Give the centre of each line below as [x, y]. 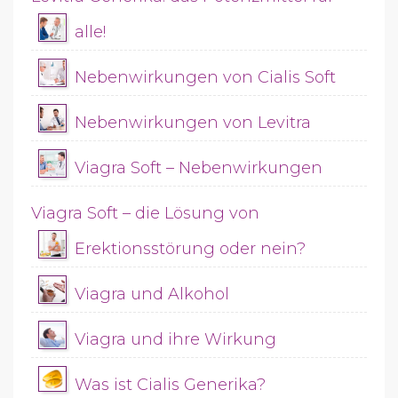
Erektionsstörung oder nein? [190, 249]
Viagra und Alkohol [152, 294]
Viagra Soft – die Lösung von [145, 213]
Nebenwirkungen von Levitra [193, 123]
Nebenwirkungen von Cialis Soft [205, 77]
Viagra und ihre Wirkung [175, 339]
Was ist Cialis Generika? [170, 385]
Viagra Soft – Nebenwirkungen [199, 168]
